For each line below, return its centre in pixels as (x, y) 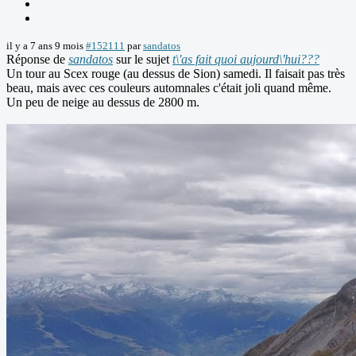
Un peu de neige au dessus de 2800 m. (103, 103)
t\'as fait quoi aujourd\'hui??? (246, 60)
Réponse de (37, 60)
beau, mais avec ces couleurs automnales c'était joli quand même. (169, 88)
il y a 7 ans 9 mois (45, 46)
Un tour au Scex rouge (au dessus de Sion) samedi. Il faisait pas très (176, 74)
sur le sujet (143, 60)
